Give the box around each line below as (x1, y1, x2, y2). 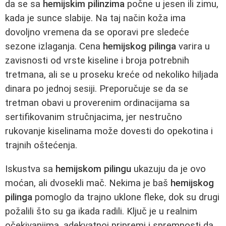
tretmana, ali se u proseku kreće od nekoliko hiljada (5, 69, 218, 80)
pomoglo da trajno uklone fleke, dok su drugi (32, 191, 219, 203)
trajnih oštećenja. (5, 139, 77, 151)
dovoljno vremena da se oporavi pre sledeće (5, 26, 189, 38)
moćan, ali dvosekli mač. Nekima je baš (5, 177, 171, 189)
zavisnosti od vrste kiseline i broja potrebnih (5, 54, 189, 66)
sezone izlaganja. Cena (5, 40, 103, 52)
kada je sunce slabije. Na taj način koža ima (5, 12, 186, 24)
